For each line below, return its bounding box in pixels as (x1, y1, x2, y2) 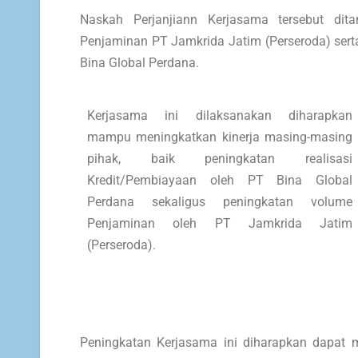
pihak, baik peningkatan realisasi (87, 151, 352, 167)
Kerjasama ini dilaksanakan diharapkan (87, 108, 352, 124)
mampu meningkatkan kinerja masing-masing (87, 129, 352, 145)
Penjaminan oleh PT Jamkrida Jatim (87, 216, 352, 232)
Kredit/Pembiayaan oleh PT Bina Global (87, 173, 352, 189)
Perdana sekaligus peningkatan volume (87, 194, 352, 210)
